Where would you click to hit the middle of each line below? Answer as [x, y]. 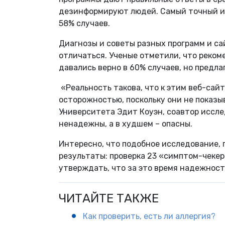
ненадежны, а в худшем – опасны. [126, 124]
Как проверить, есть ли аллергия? [149, 216]
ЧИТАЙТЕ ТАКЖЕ [109, 199]
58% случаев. [84, 24]
